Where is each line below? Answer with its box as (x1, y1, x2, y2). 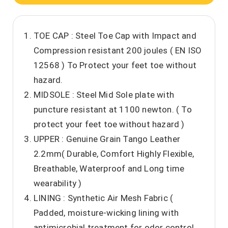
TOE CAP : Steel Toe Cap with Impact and (34, 31, 196, 41)
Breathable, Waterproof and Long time (34, 163, 185, 174)
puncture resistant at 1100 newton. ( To (34, 104, 192, 115)
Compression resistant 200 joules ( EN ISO (34, 45, 202, 56)
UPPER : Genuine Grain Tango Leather (34, 134, 180, 145)
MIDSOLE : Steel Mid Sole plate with (34, 90, 174, 100)
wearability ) (34, 178, 82, 189)
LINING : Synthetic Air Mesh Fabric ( (34, 193, 174, 204)
